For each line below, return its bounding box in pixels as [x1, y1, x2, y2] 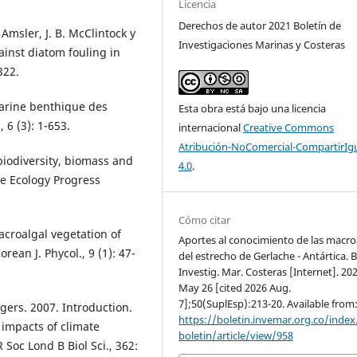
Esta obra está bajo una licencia [178, 101, 327, 116]
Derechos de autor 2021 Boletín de [178, 18, 342, 33]
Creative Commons [243, 120, 335, 135]
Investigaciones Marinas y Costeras [178, 37, 346, 53]
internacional [178, 120, 244, 135]
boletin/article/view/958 [178, 328, 294, 343]
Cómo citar [178, 213, 231, 228]
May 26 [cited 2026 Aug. [178, 280, 292, 296]
